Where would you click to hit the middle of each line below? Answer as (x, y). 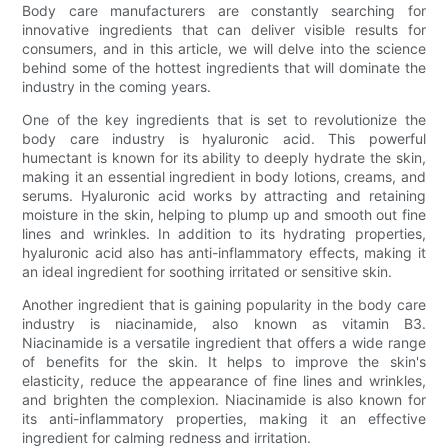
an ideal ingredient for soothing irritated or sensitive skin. (207, 271)
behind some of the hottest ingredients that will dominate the (224, 67)
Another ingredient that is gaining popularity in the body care (224, 304)
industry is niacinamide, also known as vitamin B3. (224, 323)
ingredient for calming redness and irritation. (167, 437)
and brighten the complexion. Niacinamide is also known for (224, 399)
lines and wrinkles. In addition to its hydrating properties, (224, 233)
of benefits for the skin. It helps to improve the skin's (224, 361)
